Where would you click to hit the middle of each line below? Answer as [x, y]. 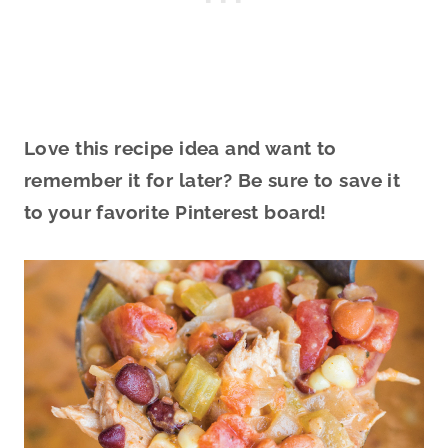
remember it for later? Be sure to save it [212, 180]
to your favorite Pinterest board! [175, 212]
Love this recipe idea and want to [180, 148]
